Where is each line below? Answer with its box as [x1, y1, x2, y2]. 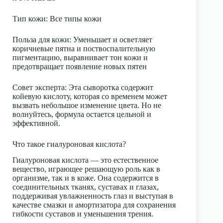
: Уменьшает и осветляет [69, 35, 152, 44]
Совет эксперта [12, 83, 65, 92]
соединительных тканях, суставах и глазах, [12, 183, 159, 192]
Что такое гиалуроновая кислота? [12, 139, 126, 148]
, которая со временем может [70, 92, 167, 101]
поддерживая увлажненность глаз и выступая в [12, 192, 173, 201]
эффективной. [12, 118, 60, 127]
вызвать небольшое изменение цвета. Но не [12, 101, 161, 110]
